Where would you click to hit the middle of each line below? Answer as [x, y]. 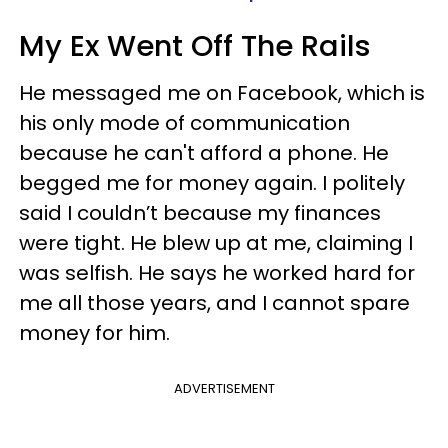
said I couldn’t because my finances [200, 213]
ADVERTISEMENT [224, 388]
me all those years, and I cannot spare [214, 303]
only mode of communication [198, 123]
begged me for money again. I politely [212, 183]
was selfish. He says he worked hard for [217, 273]
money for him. [94, 333]
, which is [381, 93]
